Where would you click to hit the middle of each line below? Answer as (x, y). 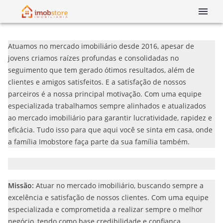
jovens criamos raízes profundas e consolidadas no (93, 58)
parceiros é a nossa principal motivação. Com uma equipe (105, 94)
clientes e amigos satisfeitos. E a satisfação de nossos (97, 82)
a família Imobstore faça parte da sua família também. (99, 141)
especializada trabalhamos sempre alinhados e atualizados (107, 106)
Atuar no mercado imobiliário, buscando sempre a (120, 185)
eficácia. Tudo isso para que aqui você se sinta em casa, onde (110, 129)
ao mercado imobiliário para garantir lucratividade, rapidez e (110, 117)
